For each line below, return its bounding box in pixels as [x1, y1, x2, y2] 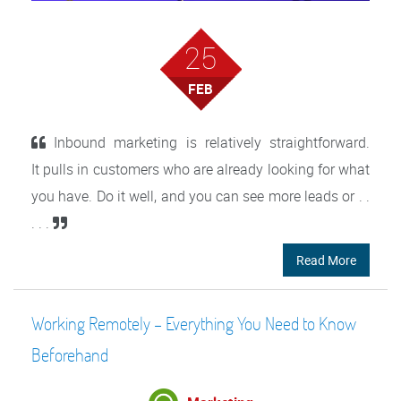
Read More [296, 252, 356, 269]
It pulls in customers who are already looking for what [31, 159, 370, 180]
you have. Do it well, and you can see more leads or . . [31, 186, 370, 207]
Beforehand [31, 343, 108, 367]
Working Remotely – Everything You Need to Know [31, 311, 356, 336]
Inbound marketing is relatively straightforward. [46, 132, 370, 153]
